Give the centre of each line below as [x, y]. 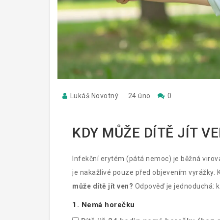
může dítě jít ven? [103, 186]
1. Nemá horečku [104, 205]
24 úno [139, 96]
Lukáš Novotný [94, 96]
